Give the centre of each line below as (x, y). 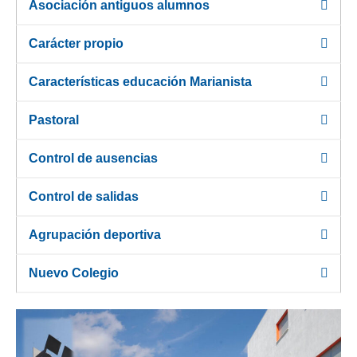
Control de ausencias (93, 159)
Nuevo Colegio (74, 273)
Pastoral (54, 120)
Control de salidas (84, 197)
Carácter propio (76, 44)
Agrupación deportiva (95, 235)
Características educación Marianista (140, 82)
